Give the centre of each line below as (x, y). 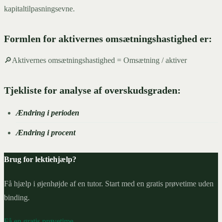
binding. (17, 197)
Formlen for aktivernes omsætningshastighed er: (108, 39)
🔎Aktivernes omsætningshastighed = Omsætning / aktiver (95, 60)
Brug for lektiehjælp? (40, 160)
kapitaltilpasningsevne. (39, 9)
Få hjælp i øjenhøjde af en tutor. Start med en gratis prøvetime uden (109, 183)
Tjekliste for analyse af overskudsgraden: (92, 90)
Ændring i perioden (48, 113)
